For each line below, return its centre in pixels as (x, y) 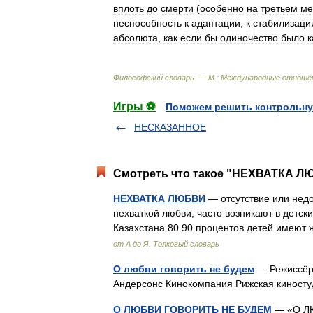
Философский (138, 78)
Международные (250, 78)
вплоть (129, 8)
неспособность (147, 23)
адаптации (216, 23)
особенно (222, 8)
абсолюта (136, 38)
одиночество (249, 38)
